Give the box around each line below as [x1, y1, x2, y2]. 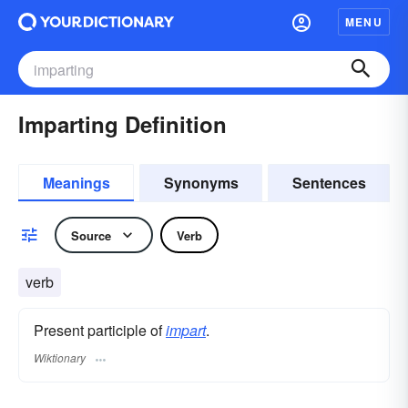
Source [71, 226, 111, 244]
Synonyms [163, 172, 239, 193]
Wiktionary [34, 350, 86, 366]
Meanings [42, 172, 110, 193]
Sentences [291, 172, 366, 193]
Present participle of [34, 320, 166, 341]
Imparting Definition [18, 108, 227, 139]
